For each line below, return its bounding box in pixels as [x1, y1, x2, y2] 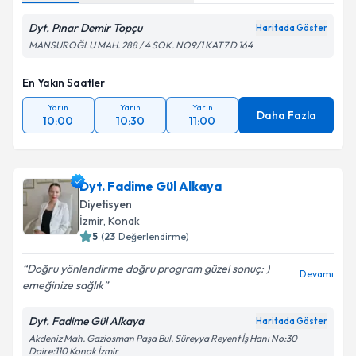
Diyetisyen [79, 197, 132, 211]
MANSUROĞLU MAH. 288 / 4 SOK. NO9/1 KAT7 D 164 [29, 39, 253, 51]
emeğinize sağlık [22, 278, 103, 292]
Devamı [300, 268, 334, 280]
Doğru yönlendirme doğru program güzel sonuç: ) [27, 261, 269, 276]
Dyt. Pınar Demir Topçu [29, 21, 142, 35]
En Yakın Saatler [22, 75, 105, 90]
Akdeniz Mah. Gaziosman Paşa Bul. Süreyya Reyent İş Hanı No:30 [29, 332, 297, 344]
